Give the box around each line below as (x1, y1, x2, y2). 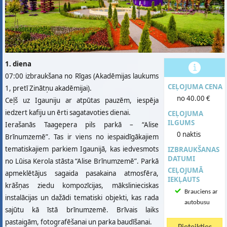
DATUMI (168, 154, 195, 163)
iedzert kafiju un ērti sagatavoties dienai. (5, 108, 131, 117)
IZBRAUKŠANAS (168, 145, 219, 154)
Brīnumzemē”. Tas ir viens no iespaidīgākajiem (5, 132, 159, 141)
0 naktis (177, 130, 201, 139)
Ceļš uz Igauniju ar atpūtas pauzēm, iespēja (5, 96, 159, 105)
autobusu (184, 199, 210, 206)
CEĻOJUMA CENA (168, 82, 222, 91)
